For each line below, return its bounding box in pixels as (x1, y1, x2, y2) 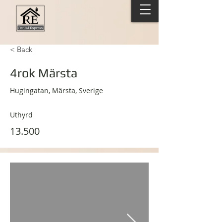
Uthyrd (10, 110, 33, 119)
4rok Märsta (10, 66, 77, 80)
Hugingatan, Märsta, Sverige (10, 86, 103, 95)
